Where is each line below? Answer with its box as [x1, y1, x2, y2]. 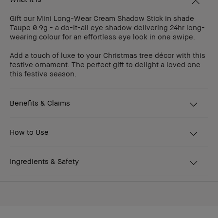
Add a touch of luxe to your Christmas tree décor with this [10, 51, 205, 60]
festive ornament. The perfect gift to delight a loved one [10, 60, 200, 69]
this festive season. [10, 69, 76, 78]
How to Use [10, 127, 49, 137]
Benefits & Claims [10, 98, 70, 108]
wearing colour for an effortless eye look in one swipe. [10, 32, 195, 41]
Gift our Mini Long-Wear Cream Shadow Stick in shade [10, 14, 194, 23]
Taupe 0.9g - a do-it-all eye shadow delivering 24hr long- [10, 23, 205, 32]
